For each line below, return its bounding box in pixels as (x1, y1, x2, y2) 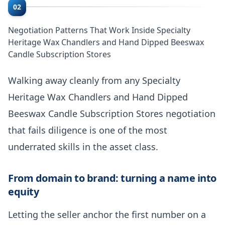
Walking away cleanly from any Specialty (8, 74, 180, 86)
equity (8, 184, 39, 198)
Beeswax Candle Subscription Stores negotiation (8, 107, 215, 120)
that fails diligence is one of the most (8, 124, 167, 136)
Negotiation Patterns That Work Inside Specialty (8, 24, 190, 36)
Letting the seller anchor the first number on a (8, 208, 206, 220)
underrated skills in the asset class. (8, 140, 158, 153)
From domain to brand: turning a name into (8, 171, 216, 185)
